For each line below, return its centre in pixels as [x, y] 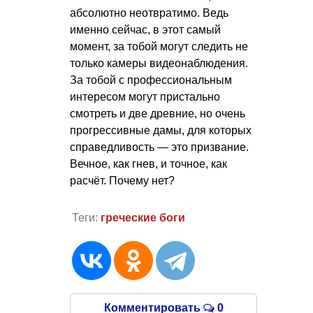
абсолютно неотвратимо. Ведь [149, 13]
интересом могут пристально [145, 97]
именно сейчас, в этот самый [145, 30]
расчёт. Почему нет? [122, 181]
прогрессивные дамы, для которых [161, 131]
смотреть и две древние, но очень [158, 114]
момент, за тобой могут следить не [159, 47]
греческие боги [143, 217]
